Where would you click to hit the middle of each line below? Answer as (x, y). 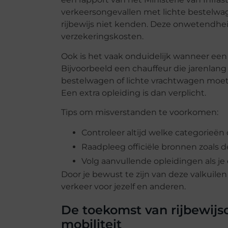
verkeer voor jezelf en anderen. (123, 187)
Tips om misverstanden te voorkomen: (139, 112)
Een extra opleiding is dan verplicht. (133, 93)
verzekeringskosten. (102, 37)
